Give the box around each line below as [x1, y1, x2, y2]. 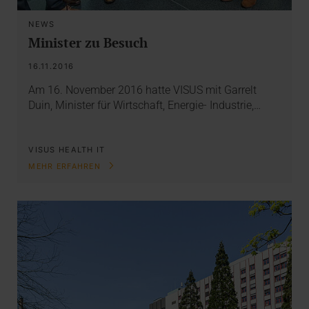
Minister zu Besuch [28, 33, 148, 51]
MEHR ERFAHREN [28, 161, 104, 171]
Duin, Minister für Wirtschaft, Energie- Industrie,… [28, 98, 261, 112]
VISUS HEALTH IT [28, 145, 106, 155]
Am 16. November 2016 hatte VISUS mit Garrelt [28, 83, 257, 97]
